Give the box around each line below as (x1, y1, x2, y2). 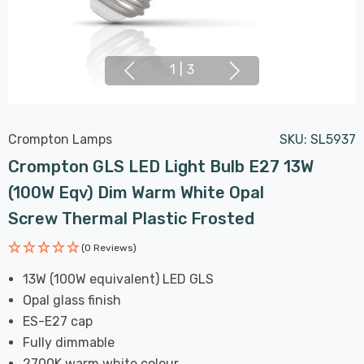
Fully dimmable (23, 334, 115, 350)
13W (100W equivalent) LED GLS (23, 271, 214, 287)
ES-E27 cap (23, 313, 93, 329)
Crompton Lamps (8, 131, 112, 147)
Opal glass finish (23, 292, 122, 308)
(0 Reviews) (81, 241, 136, 253)
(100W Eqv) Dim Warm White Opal (8, 182, 264, 202)
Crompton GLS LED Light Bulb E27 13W (8, 156, 314, 176)
